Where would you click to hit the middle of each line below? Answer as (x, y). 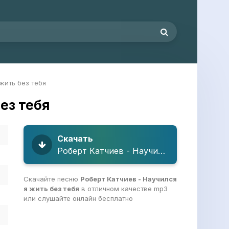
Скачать (75, 139)
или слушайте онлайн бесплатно (78, 198)
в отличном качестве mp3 (123, 189)
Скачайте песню (52, 179)
